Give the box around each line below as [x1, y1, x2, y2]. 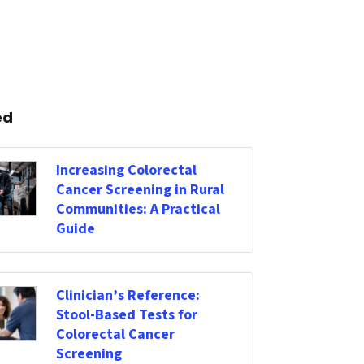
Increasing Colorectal [56, 160, 197, 181]
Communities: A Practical [56, 199, 220, 220]
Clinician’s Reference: [56, 285, 200, 306]
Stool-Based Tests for [56, 305, 197, 326]
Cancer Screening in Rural [56, 180, 224, 201]
